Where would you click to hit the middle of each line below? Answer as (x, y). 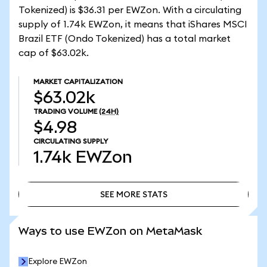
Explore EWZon (58, 262)
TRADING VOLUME (65, 111)
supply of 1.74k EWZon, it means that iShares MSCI (133, 24)
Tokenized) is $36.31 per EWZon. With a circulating (130, 10)
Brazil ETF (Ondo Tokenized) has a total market (125, 39)
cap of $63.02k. (54, 53)
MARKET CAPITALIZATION (78, 82)
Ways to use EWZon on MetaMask (110, 231)
